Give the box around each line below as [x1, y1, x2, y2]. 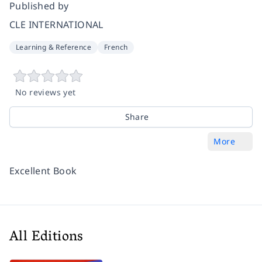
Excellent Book [9, 164, 77, 177]
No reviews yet [15, 86, 76, 98]
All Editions [9, 224, 84, 251]
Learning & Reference [16, 42, 91, 52]
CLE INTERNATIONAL [9, 18, 104, 31]
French [104, 42, 128, 52]
